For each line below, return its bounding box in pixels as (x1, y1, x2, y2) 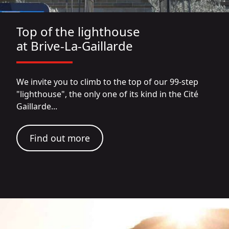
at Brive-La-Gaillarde (16, 37, 133, 55)
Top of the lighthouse (16, 23, 140, 40)
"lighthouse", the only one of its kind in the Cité (16, 88, 198, 100)
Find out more (30, 132, 90, 145)
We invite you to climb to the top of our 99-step (16, 76, 198, 88)
